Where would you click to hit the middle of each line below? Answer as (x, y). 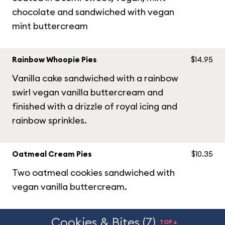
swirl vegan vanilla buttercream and (88, 92)
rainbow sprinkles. (49, 120)
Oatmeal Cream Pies (52, 154)
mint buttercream (50, 26)
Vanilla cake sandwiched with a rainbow (95, 78)
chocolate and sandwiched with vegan (93, 12)
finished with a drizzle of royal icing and (95, 106)
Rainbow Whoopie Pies (54, 60)
